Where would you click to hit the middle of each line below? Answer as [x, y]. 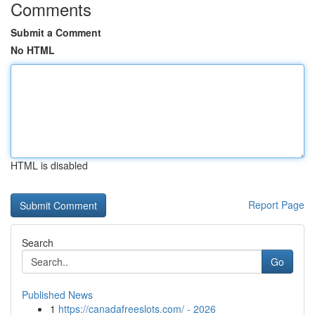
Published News [57, 295]
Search [38, 243]
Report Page [276, 205]
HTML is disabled [49, 165]
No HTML [33, 50]
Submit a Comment [56, 32]
